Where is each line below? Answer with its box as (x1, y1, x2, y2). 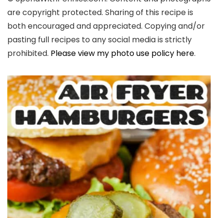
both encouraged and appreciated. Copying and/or (7, 20, 205, 32)
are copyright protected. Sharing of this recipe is (7, 7, 193, 18)
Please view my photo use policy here (51, 48, 194, 59)
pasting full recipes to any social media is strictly (7, 34, 192, 46)
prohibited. (7, 48, 51, 59)
